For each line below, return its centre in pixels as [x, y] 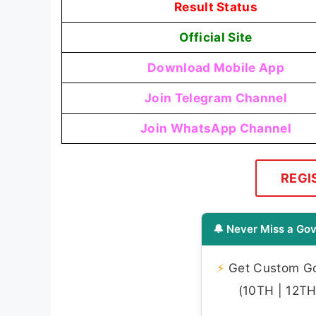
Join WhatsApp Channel [216, 128]
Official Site [216, 37]
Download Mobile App [216, 68]
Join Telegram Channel [216, 98]
